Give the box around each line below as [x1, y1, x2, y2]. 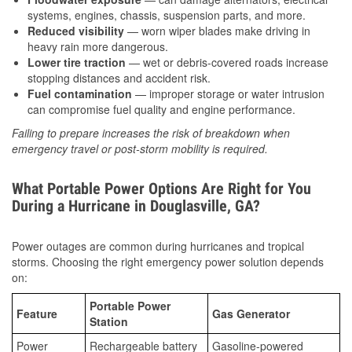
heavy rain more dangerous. [27, 38, 168, 54]
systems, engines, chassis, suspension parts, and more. [27, 6, 306, 23]
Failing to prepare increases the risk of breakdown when [12, 124, 290, 141]
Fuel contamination [27, 85, 132, 101]
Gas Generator [212, 305, 290, 321]
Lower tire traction [27, 53, 126, 70]
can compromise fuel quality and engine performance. [27, 101, 295, 117]
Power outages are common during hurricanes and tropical [12, 237, 304, 254]
